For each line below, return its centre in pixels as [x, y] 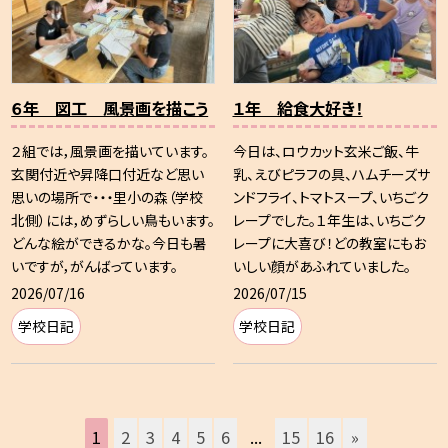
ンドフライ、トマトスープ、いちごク [330, 197]
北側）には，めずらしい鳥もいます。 [113, 220]
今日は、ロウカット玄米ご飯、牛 [325, 151]
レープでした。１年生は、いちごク [329, 220]
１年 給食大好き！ [297, 108]
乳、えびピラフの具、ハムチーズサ [331, 174]
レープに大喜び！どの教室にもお [329, 243]
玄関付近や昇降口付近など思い [108, 174]
